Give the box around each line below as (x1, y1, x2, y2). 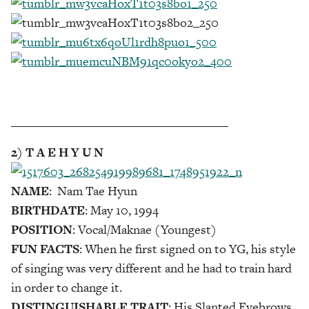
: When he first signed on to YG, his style (79, 239, 296, 257)
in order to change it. (11, 278, 122, 296)
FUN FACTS (11, 239, 79, 257)
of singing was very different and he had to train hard (11, 259, 292, 277)
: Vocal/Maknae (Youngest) (72, 220, 217, 238)
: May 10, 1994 (85, 201, 159, 219)
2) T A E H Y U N (11, 143, 103, 161)
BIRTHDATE (11, 201, 85, 219)
